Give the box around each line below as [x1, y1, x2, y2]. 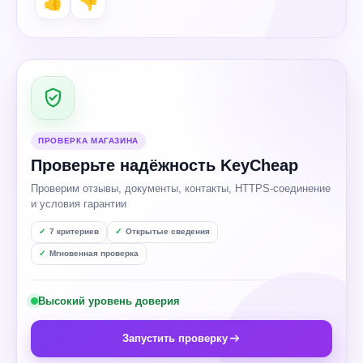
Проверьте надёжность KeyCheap [31, 156, 298, 174]
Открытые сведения [126, 227, 210, 236]
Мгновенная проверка [49, 249, 139, 258]
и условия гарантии [31, 197, 126, 210]
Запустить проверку [122, 331, 228, 344]
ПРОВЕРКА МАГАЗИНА [38, 135, 139, 145]
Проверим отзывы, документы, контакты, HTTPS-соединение [31, 181, 235, 194]
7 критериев [49, 227, 99, 236]
